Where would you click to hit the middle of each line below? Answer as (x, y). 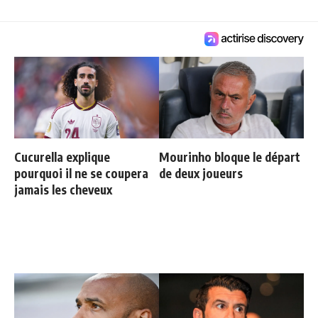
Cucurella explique (62, 157)
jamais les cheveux (63, 190)
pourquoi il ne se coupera (81, 174)
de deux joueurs (201, 174)
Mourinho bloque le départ (230, 157)
